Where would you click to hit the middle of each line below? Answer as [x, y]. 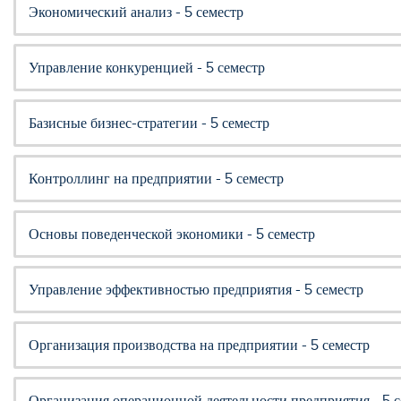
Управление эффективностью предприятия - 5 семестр [196, 289]
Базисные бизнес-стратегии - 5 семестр [149, 123]
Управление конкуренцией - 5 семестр [147, 67]
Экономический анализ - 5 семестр [136, 12]
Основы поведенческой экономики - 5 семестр [172, 234]
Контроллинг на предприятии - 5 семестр [156, 178]
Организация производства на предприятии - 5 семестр [199, 345]
